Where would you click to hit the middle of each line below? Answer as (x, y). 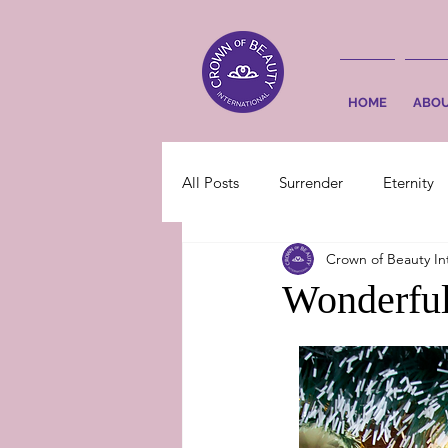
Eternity (408, 182)
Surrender (311, 182)
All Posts (210, 182)
